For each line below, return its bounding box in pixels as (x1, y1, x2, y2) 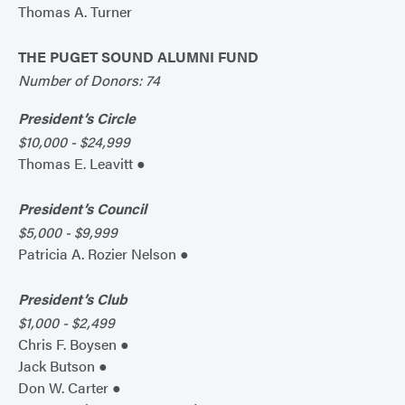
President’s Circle (18, 108, 136, 129)
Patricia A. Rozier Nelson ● (18, 243, 189, 265)
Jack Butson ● (18, 355, 108, 377)
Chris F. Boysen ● (18, 334, 129, 355)
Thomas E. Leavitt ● (18, 153, 146, 174)
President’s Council (18, 198, 146, 220)
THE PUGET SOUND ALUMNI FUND (18, 46, 259, 68)
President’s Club (18, 288, 127, 310)
